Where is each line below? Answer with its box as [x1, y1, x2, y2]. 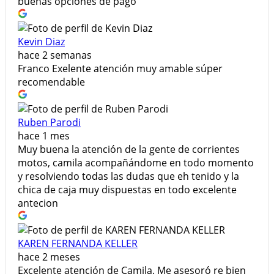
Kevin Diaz [18, 35, 65, 49]
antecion [18, 196, 58, 210]
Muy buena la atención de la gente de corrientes [18, 143, 240, 157]
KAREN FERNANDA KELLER [18, 237, 138, 251]
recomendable [18, 75, 85, 89]
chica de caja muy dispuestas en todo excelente [18, 183, 237, 197]
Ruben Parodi [18, 116, 81, 130]
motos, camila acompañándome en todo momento [18, 156, 254, 170]
